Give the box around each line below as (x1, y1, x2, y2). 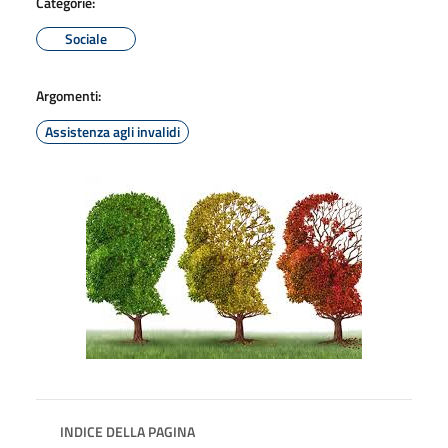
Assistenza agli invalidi (45, 120, 180, 142)
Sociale (65, 27, 107, 49)
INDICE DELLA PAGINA (60, 420, 195, 442)
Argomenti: (36, 84, 101, 106)
